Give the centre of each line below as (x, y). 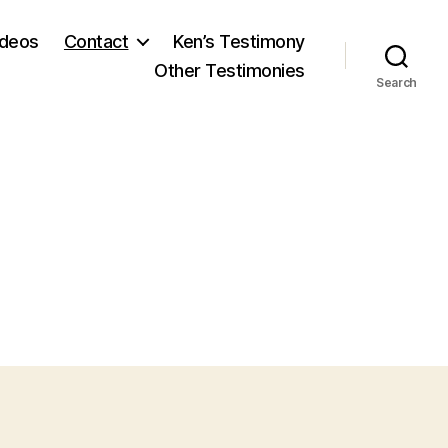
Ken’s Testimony (239, 41)
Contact (96, 41)
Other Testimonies (229, 70)
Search (396, 82)
